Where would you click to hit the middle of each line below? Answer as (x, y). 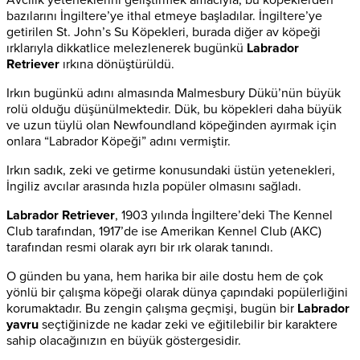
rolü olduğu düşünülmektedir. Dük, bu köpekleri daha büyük (174, 110)
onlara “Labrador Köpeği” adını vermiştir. (119, 142)
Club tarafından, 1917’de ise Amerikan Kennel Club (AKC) (164, 232)
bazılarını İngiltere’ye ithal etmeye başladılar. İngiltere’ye (164, 16)
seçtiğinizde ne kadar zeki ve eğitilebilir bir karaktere (188, 325)
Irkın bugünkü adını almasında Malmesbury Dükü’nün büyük (174, 94)
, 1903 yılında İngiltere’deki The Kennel (224, 216)
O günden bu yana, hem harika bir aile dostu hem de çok (165, 277)
